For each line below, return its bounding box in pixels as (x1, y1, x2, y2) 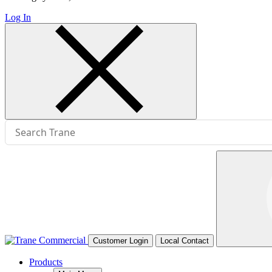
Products (29, 256, 63, 267)
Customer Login (93, 236, 148, 245)
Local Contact (160, 236, 209, 245)
